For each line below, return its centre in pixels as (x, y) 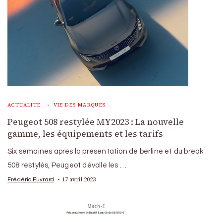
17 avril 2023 (79, 179)
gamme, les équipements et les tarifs (85, 134)
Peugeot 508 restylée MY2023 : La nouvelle (96, 122)
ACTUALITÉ (24, 105)
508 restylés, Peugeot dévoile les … (67, 165)
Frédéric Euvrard (31, 179)
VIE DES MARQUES (80, 105)
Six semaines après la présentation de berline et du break (106, 151)
